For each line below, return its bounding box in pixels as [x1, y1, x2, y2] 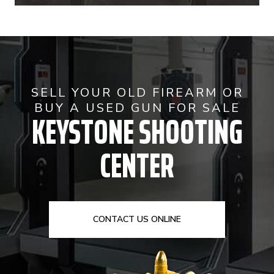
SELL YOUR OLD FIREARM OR [31, 84, 243, 101]
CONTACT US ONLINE [93, 213, 181, 225]
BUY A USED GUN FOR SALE [34, 99, 240, 116]
